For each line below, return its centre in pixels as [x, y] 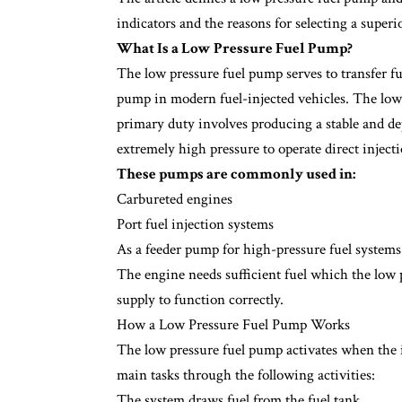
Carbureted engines [175, 199]
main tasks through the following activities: [246, 375]
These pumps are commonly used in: [236, 174]
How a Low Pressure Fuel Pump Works [233, 324]
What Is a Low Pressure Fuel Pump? [235, 48]
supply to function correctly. [200, 299]
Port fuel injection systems [195, 224]
